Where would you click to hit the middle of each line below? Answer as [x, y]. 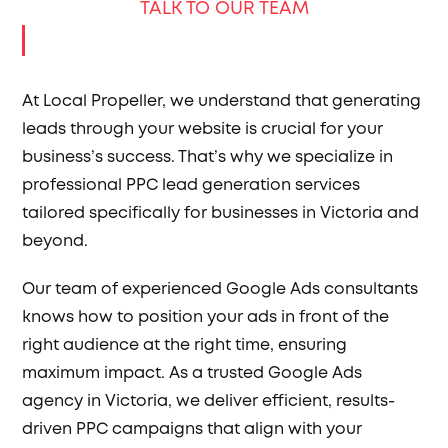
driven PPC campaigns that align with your [192, 429]
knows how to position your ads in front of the [206, 317]
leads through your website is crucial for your [203, 129]
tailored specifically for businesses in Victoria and [221, 213]
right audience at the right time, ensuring [185, 345]
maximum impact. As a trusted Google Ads [192, 373]
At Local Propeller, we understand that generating [222, 101]
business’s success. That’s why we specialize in [208, 157]
